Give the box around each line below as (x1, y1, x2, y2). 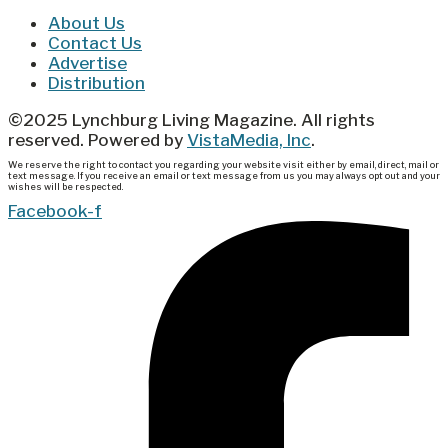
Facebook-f (8, 201, 102, 222)
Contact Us (48, 33, 142, 54)
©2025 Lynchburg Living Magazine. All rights (8, 110, 375, 131)
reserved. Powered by (8, 130, 187, 151)
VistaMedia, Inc (187, 130, 311, 151)
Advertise (48, 53, 127, 74)
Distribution (48, 73, 145, 94)
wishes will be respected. (8, 181, 123, 193)
